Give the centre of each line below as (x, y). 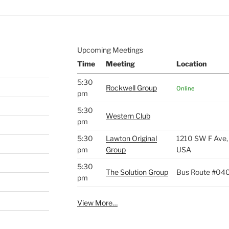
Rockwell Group (131, 87)
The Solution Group (137, 172)
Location (191, 63)
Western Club (128, 116)
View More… (97, 202)
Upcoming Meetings (110, 50)
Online (185, 88)
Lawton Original (131, 138)
